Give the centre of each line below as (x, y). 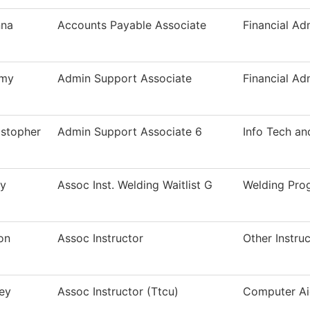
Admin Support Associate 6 (130, 132)
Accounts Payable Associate (132, 25)
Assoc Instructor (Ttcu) (118, 292)
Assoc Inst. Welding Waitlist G (135, 185)
